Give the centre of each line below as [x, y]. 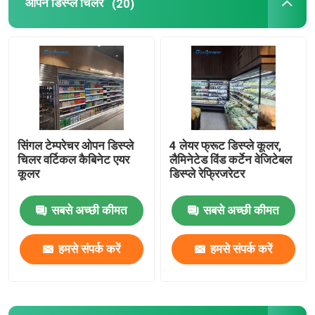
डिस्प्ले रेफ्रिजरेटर [207, 173]
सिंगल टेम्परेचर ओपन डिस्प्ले [76, 145]
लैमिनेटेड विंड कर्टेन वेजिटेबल [231, 159]
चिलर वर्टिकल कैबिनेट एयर [74, 159]
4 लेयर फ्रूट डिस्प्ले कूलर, [226, 145]
